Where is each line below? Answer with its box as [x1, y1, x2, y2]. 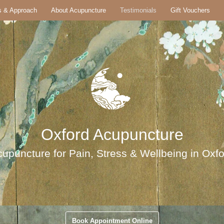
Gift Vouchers [170, 6, 210, 14]
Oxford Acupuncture [40, 125, 183, 143]
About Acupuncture [51, 6, 106, 14]
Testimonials [120, 6, 156, 14]
